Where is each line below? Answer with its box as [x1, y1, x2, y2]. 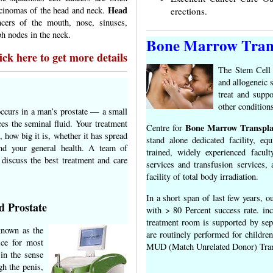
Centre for [146, 121, 185, 133]
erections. [171, 4, 207, 17]
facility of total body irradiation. [146, 170, 258, 182]
